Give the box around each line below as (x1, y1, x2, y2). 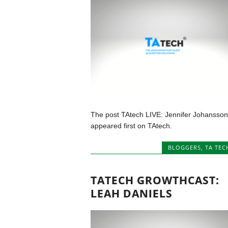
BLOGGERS (168, 144, 201, 152)
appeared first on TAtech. (90, 122, 172, 130)
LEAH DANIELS (90, 186, 173, 201)
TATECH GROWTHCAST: (90, 173, 219, 188)
